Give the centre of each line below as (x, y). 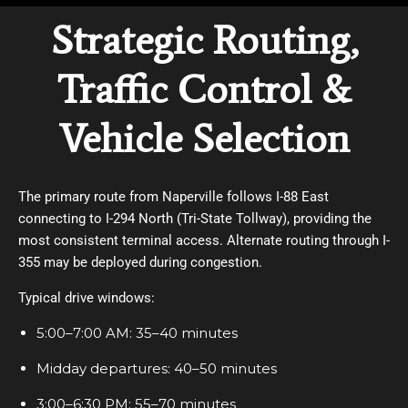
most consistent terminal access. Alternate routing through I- (204, 240)
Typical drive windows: (87, 297)
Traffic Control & (204, 89)
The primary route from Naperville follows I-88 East (173, 196)
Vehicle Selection (204, 138)
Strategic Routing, (204, 40)
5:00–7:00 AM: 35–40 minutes (137, 332)
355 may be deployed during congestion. (140, 262)
